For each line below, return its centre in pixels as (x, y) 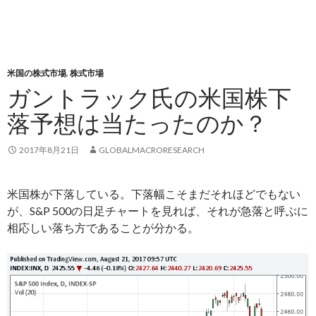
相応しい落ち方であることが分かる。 (103, 227)
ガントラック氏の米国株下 (149, 97)
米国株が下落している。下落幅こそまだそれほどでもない (154, 194)
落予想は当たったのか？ (137, 123)
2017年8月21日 (49, 150)
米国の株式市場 (37, 73)
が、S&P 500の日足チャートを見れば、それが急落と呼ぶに (158, 211)
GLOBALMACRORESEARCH (152, 150)
